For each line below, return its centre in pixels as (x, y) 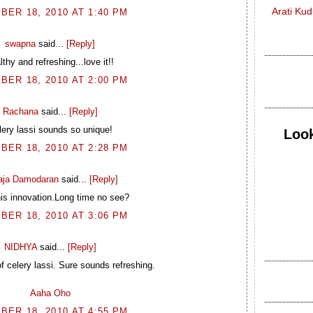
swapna (20, 43)
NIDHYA (20, 247)
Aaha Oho (50, 293)
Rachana (20, 111)
